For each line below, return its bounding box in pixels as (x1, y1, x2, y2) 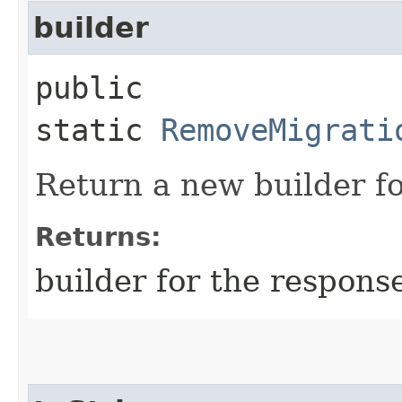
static (35, 111, 161, 148)
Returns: (35, 221, 162, 252)
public (35, 69, 143, 106)
